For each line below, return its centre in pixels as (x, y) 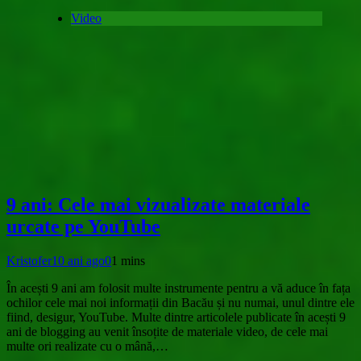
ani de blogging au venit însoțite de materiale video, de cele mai (167, 332)
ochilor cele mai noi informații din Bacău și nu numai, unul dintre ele (180, 303)
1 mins (128, 261)
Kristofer (29, 261)
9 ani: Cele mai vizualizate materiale (158, 205)
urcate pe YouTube (83, 227)
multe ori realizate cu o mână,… (87, 346)
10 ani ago (78, 261)
